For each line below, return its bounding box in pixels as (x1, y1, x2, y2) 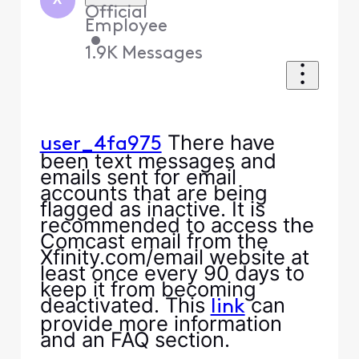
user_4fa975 (39, 135, 162, 155)
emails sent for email (39, 164, 236, 190)
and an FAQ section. (39, 327, 230, 353)
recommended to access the (39, 212, 314, 238)
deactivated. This (39, 292, 211, 318)
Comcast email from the (39, 228, 268, 254)
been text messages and (39, 148, 276, 174)
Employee (85, 17, 168, 36)
